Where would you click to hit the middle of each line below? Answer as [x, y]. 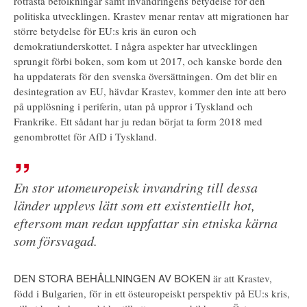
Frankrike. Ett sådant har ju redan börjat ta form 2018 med [138, 121]
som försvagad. [56, 240]
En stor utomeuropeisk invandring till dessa [136, 187]
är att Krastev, [243, 278]
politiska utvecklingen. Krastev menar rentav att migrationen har [151, 15]
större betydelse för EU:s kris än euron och [105, 30]
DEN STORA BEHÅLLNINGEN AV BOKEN [113, 278]
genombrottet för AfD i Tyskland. [85, 136]
